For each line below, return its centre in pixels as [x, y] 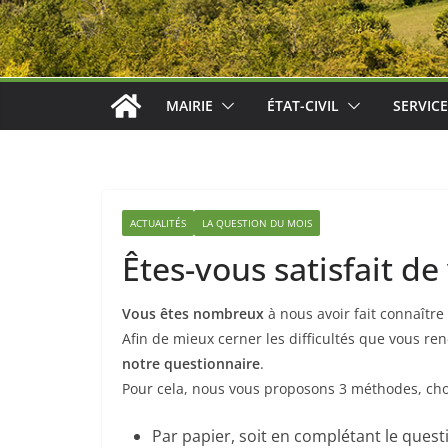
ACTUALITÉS [158, 223]
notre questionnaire [191, 364]
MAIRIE [189, 106]
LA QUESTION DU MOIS [257, 223]
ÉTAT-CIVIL [303, 106]
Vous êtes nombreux [193, 314]
